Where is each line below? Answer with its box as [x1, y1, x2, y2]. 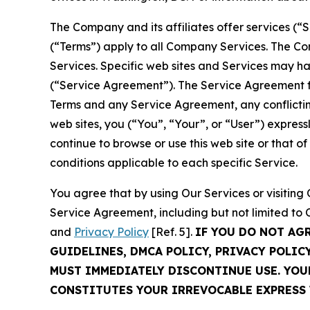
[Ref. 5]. [149, 225, 195, 239]
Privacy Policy [74, 225, 149, 239]
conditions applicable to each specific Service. [50, 156, 298, 170]
